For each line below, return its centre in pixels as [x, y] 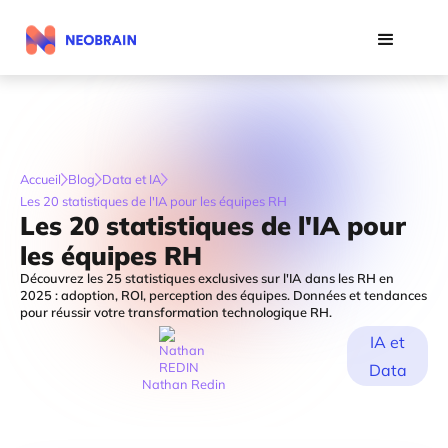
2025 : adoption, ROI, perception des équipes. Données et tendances [223, 295]
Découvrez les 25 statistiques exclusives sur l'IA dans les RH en [207, 278]
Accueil [40, 179]
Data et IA [131, 179]
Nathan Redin [183, 384]
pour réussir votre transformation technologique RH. [176, 312]
